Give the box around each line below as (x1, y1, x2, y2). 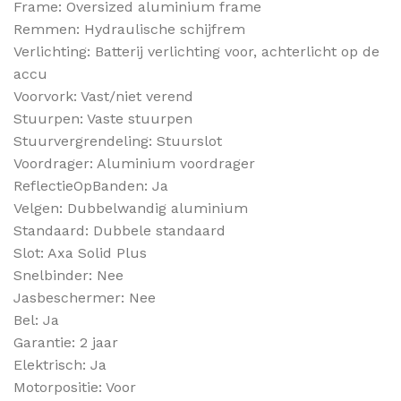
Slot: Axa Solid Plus (13, 243, 147, 261)
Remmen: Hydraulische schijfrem (13, 20, 245, 38)
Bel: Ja (13, 311, 59, 328)
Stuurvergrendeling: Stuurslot (13, 132, 222, 149)
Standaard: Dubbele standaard (13, 221, 226, 239)
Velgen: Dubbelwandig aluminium (13, 199, 248, 217)
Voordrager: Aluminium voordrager (13, 154, 255, 172)
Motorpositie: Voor (13, 378, 136, 396)
